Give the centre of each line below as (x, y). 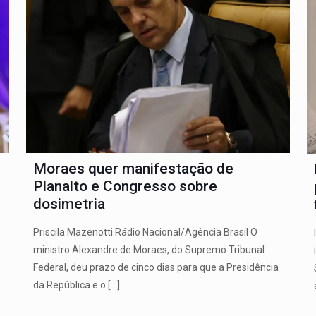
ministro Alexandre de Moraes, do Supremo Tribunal (148, 250)
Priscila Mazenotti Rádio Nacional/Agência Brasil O (145, 232)
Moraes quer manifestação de (133, 169)
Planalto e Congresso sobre (125, 187)
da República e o (69, 285)
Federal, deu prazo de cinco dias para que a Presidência (156, 268)
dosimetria (69, 204)
